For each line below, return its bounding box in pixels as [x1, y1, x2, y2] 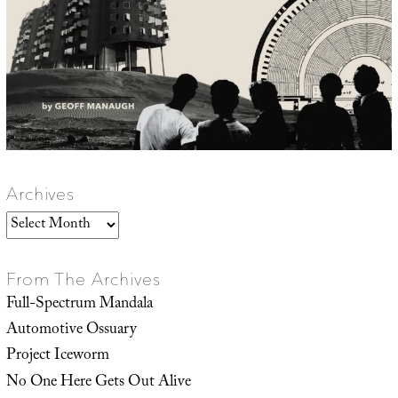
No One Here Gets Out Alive [5, 369, 191, 396]
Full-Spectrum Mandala [5, 291, 153, 319]
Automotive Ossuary [5, 317, 137, 345]
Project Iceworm [5, 343, 109, 370]
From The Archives [5, 268, 161, 291]
